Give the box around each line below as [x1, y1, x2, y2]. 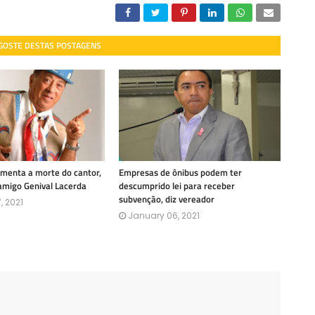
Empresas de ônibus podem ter [119, 165, 242, 179]
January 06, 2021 [128, 210, 200, 221]
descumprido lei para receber [119, 179, 235, 193]
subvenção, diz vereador [119, 192, 214, 206]
